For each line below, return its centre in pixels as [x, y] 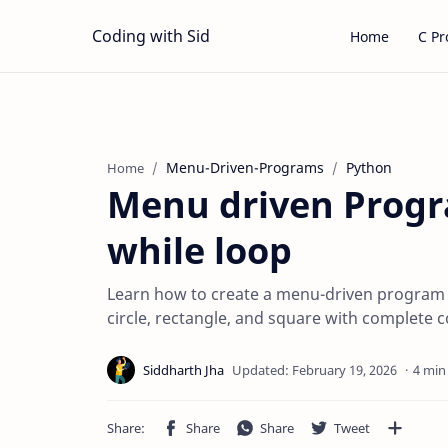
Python [369, 167]
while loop [199, 250]
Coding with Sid [151, 36]
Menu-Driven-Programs [245, 167]
